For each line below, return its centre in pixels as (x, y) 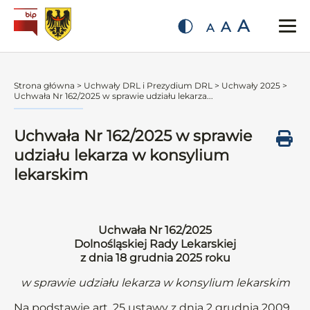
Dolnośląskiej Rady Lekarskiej (155, 244)
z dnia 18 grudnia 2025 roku (155, 258)
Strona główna (44, 85)
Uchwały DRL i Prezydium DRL (148, 85)
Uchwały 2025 (251, 85)
